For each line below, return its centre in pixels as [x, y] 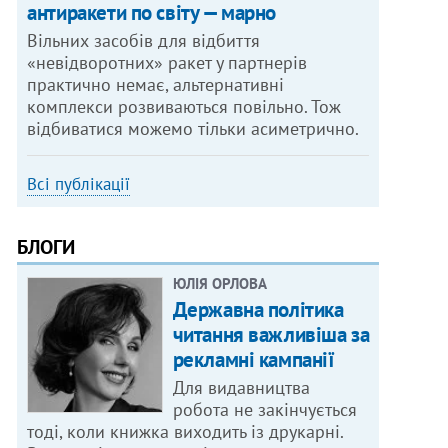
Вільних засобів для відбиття [144, 41]
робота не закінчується [264, 410]
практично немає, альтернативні [156, 85]
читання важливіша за [271, 335]
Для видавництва [241, 388]
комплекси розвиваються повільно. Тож [184, 107]
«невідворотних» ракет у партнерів [167, 63]
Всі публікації [79, 184]
